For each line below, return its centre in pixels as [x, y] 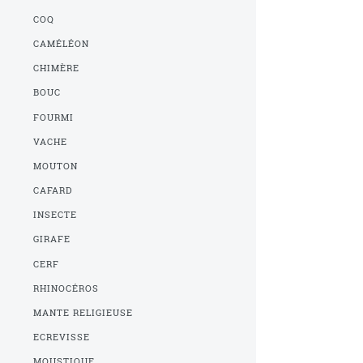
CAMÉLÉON [62, 43]
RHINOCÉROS [66, 288]
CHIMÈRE [57, 68]
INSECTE [56, 215]
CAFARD [53, 191]
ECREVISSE [62, 337]
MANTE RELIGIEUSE [83, 313]
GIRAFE [52, 239]
